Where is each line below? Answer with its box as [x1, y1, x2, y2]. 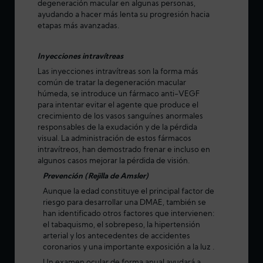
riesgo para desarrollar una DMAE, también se [43, 199, 207, 207]
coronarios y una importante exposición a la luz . [43, 244, 215, 252]
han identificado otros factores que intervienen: [43, 210, 215, 218]
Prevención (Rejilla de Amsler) [43, 173, 149, 181]
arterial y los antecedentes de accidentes [43, 232, 191, 241]
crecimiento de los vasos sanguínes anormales [37, 113, 203, 121]
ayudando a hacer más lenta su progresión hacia [37, 11, 210, 19]
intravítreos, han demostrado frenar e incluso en [37, 146, 210, 154]
